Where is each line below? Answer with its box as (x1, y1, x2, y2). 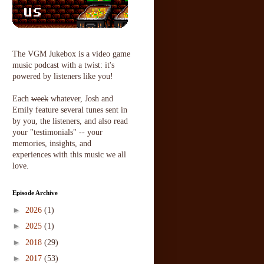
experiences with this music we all (12, 150, 126, 160)
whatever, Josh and (48, 94, 113, 104)
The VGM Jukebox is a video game (12, 49, 130, 59)
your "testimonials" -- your (12, 128, 103, 137)
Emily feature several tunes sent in (12, 105, 127, 115)
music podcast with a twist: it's (12, 61, 114, 70)
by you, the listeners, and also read (12, 117, 128, 126)
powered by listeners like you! (12, 72, 113, 81)
